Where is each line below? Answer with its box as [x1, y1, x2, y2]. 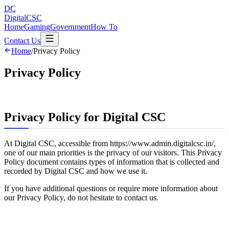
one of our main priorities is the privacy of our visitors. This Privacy [4, 148, 222, 157]
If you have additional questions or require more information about [4, 184, 218, 193]
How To [90, 22, 118, 31]
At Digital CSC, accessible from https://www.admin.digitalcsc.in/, [4, 139, 216, 148]
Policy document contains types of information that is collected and [4, 157, 219, 166]
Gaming [24, 22, 50, 31]
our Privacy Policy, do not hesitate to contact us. [4, 193, 158, 202]
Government [50, 22, 90, 31]
